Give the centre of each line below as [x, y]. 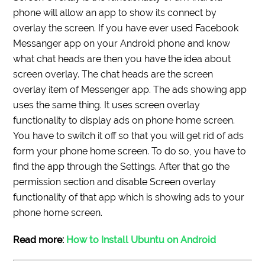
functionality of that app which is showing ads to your [129, 197]
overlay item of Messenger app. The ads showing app [130, 89]
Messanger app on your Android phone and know [122, 43]
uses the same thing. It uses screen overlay [107, 105]
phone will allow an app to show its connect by [115, 12]
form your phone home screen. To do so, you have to [130, 151]
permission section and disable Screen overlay [115, 182]
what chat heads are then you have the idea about [122, 59]
